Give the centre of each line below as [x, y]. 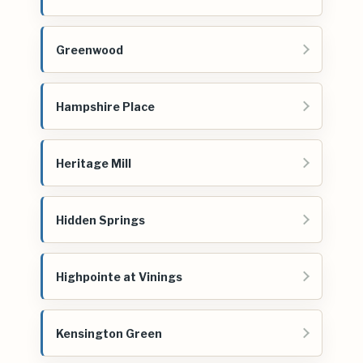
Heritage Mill [94, 163]
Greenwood [90, 49]
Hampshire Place [105, 106]
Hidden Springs [100, 220]
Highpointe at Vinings [119, 276]
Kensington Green [109, 333]
